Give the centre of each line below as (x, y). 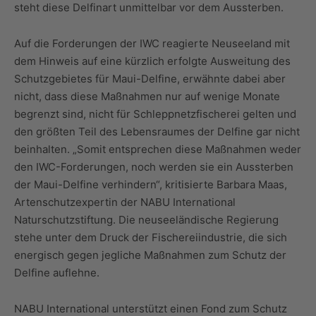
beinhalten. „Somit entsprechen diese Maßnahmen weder (158, 150)
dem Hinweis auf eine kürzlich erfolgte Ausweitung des (152, 61)
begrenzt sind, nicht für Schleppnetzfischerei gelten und (155, 114)
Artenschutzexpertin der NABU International (125, 202)
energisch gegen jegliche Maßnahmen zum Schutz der (150, 255)
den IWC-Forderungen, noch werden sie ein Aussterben (154, 167)
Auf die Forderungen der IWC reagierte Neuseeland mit (152, 44)
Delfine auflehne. (57, 273)
